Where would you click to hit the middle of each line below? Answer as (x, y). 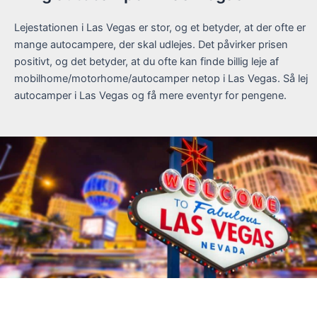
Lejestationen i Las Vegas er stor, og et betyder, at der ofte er (160, 28)
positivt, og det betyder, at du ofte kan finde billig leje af (146, 62)
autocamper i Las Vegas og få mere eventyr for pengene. (150, 96)
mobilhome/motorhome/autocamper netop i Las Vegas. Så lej (161, 79)
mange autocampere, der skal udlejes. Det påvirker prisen (151, 45)
